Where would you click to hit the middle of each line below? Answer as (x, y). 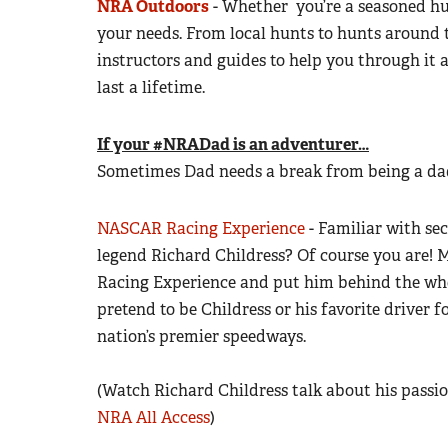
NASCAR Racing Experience (201, 228)
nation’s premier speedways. (201, 336)
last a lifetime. (151, 87)
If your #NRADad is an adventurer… (233, 144)
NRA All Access (153, 417)
